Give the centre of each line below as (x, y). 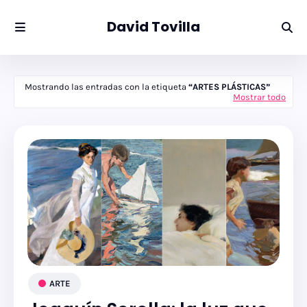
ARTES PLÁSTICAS (229, 87)
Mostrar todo (259, 97)
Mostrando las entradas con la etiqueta (107, 87)
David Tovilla (153, 27)
